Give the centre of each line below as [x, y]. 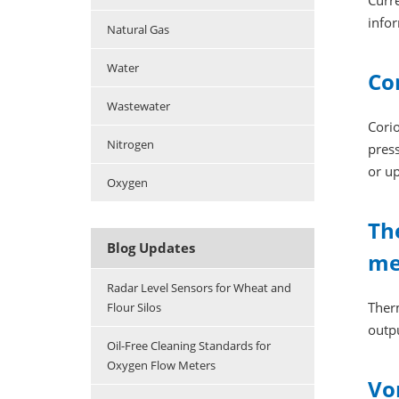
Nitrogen [130, 145]
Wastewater [138, 106]
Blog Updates [151, 248]
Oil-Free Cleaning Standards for [189, 346]
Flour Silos [134, 308]
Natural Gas [138, 30]
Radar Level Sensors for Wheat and [199, 288]
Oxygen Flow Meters [161, 366]
